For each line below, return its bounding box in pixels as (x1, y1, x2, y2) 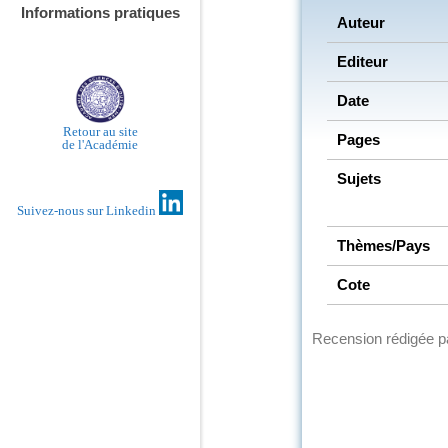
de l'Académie (62, 137, 138, 153)
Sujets (337, 169, 381, 187)
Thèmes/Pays (337, 236, 430, 254)
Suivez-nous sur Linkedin (17, 203, 159, 219)
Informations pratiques (20, 4, 180, 22)
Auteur (337, 13, 385, 31)
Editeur (337, 52, 388, 70)
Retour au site (62, 124, 138, 140)
